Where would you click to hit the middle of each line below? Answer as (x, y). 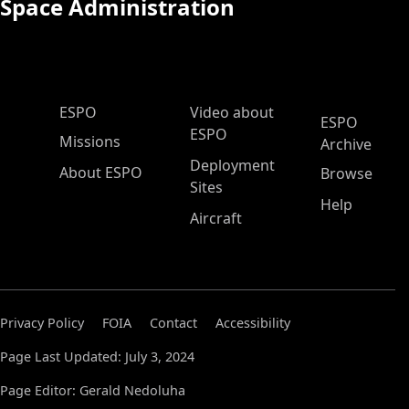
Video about (232, 113)
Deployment (232, 166)
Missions (90, 142)
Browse (346, 174)
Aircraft (216, 219)
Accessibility (253, 323)
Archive (346, 145)
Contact (173, 323)
